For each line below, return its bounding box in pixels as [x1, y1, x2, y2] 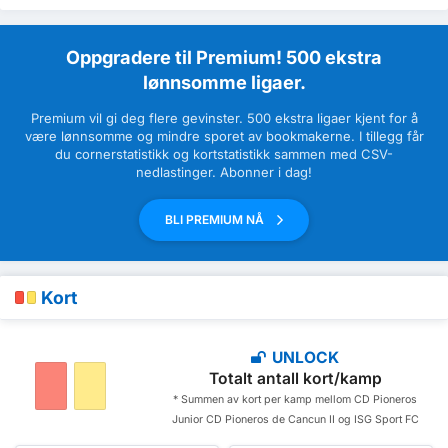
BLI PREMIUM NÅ [165, 212, 267, 228]
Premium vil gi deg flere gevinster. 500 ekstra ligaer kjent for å [30, 110, 418, 127]
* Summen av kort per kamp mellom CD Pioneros [173, 392, 418, 406]
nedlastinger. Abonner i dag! [136, 164, 312, 181]
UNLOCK [268, 347, 340, 367]
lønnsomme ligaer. [142, 71, 306, 94]
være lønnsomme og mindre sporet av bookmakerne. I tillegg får [24, 128, 424, 145]
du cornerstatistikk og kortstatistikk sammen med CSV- [55, 146, 393, 163]
